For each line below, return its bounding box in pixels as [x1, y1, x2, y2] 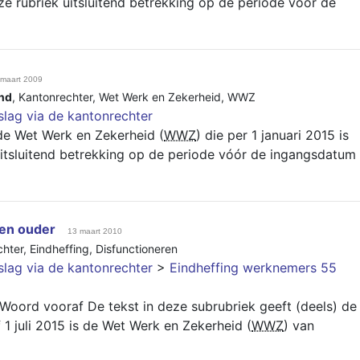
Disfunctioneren [96, 242, 178, 256]
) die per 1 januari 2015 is [196, 127, 349, 143]
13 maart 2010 [67, 227, 122, 235]
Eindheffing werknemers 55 [170, 260, 337, 276]
